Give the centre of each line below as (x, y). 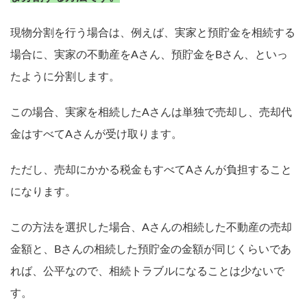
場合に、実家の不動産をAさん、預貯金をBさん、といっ (149, 54)
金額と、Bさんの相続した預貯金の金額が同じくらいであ (151, 249)
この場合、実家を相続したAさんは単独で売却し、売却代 (151, 112)
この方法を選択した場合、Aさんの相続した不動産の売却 (151, 227)
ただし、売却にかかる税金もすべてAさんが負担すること (151, 170)
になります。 (43, 192)
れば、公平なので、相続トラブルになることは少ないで (147, 271)
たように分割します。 (65, 76)
